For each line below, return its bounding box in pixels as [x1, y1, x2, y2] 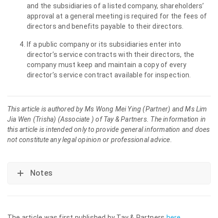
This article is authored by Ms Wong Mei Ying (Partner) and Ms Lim [7, 105, 207, 113]
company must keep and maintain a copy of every [27, 61, 187, 69]
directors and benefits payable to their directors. [27, 22, 184, 30]
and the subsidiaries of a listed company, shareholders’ [27, 2, 204, 10]
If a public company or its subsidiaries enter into [27, 40, 182, 48]
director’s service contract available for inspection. [27, 71, 191, 79]
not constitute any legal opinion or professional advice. [7, 136, 172, 144]
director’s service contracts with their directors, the [27, 51, 195, 58]
